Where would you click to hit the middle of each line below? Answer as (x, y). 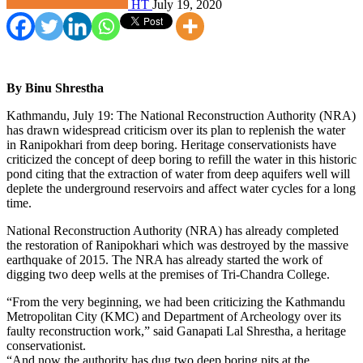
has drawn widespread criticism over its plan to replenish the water (176, 130)
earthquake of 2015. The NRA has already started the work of (164, 259)
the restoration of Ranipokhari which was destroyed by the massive (177, 245)
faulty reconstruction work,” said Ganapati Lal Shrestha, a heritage (176, 331)
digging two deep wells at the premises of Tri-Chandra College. (168, 274)
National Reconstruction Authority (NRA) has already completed (173, 230)
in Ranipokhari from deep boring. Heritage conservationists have (171, 144)
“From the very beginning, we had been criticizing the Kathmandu (176, 301)
